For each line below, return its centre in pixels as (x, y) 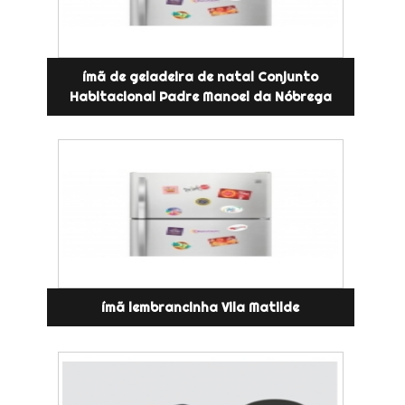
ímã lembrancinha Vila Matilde (201, 307)
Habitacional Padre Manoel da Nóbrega (200, 96)
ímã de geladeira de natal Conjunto (201, 76)
